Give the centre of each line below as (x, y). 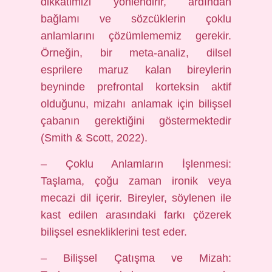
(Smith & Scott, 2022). (94, 138)
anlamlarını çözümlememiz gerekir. (136, 36)
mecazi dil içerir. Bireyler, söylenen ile (136, 198)
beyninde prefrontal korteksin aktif (136, 87)
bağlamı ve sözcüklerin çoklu (136, 19)
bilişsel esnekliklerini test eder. (114, 232)
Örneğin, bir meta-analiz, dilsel (136, 53)
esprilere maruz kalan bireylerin (136, 70)
